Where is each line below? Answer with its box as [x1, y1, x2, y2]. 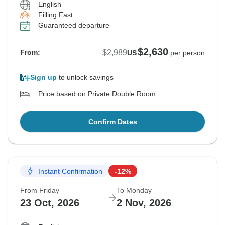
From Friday [20, 186, 59, 195]
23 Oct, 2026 [20, 197, 79, 209]
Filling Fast [38, 11, 73, 19]
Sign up [30, 73, 57, 82]
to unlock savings [57, 73, 114, 82]
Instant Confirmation [38, 167, 102, 175]
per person [170, 49, 205, 57]
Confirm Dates [88, 118, 137, 126]
